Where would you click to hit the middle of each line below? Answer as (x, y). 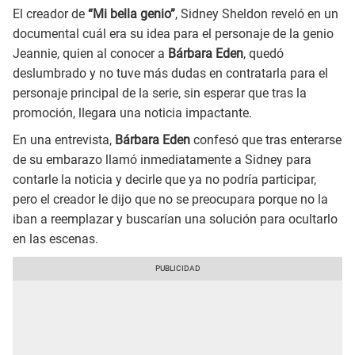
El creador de (50, 14)
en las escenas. (55, 239)
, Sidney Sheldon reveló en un (257, 14)
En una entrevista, (64, 140)
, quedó (263, 54)
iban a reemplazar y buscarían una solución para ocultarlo (175, 219)
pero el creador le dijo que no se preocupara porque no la (170, 200)
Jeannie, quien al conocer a (90, 54)
